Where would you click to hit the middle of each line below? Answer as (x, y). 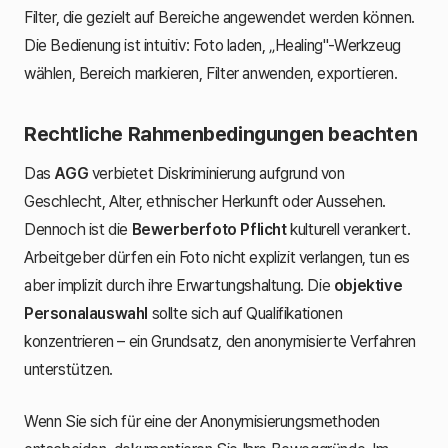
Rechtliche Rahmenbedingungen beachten (221, 133)
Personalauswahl (86, 313)
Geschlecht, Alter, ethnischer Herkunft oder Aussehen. (205, 201)
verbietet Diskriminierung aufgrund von (216, 173)
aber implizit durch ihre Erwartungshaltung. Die (179, 285)
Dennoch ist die (78, 229)
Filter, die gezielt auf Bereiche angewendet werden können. (219, 17)
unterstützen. (68, 369)
